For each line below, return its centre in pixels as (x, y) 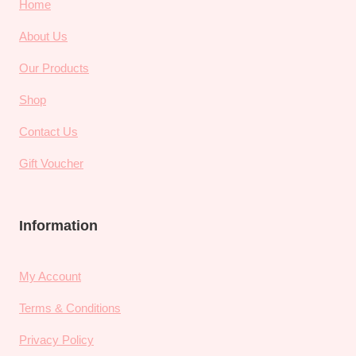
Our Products (54, 68)
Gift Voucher (51, 163)
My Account (50, 276)
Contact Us (48, 132)
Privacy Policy (56, 340)
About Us (43, 36)
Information (58, 226)
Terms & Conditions (70, 308)
